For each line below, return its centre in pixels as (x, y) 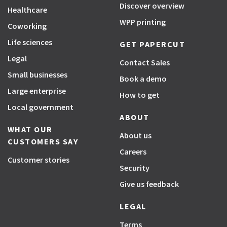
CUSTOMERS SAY (43, 142)
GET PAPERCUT (152, 44)
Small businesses (37, 75)
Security (135, 168)
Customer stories (38, 160)
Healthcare (27, 10)
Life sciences (30, 42)
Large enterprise (36, 91)
